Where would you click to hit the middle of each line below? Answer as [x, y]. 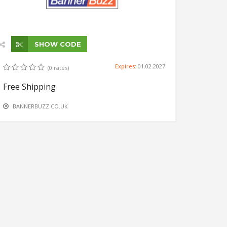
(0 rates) [58, 67]
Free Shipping [29, 86]
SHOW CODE [57, 44]
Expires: [126, 66]
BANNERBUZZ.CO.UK [40, 106]
